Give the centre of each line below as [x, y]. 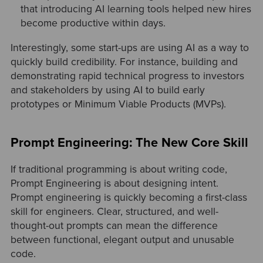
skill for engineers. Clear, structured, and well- [114, 212]
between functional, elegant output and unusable [122, 240]
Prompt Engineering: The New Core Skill [129, 143]
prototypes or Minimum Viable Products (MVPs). [119, 104]
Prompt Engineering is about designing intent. [114, 184]
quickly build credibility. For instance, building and [124, 62]
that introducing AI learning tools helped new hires [136, 9]
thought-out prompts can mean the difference [114, 226]
